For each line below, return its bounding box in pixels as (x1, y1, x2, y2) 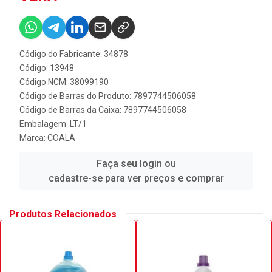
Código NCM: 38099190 (19, 76, 109, 87)
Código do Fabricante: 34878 (19, 49, 128, 59)
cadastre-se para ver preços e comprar (48, 172, 224, 184)
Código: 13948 (19, 63, 74, 73)
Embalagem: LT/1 (19, 118, 87, 129)
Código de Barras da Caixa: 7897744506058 (19, 104, 186, 115)
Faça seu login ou (96, 157, 176, 169)
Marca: (19, 132, 47, 143)
